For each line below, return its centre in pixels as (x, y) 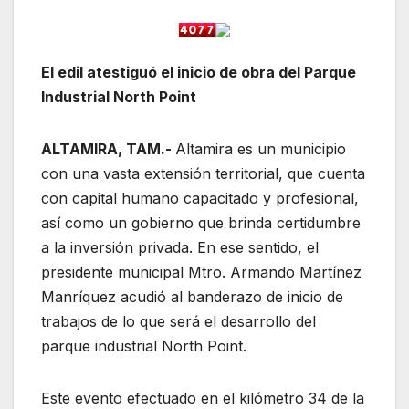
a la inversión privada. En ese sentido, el (180, 247)
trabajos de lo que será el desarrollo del (178, 321)
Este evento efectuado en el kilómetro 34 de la (203, 398)
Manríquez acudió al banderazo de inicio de (192, 296)
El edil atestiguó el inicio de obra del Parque (199, 72)
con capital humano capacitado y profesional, (200, 198)
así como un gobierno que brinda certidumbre (201, 222)
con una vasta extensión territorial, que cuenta (203, 173)
